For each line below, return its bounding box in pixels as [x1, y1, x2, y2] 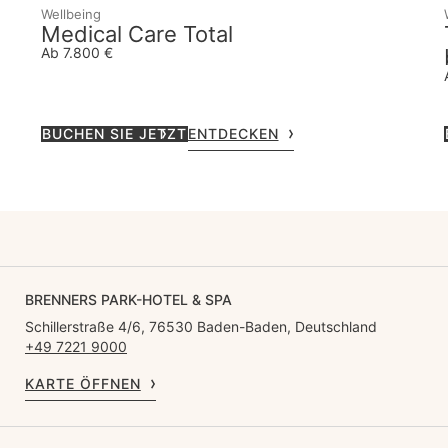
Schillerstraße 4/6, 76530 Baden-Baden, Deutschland [25, 317, 377, 335]
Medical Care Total [41, 20, 233, 47]
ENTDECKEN [187, 124, 279, 142]
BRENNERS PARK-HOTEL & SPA [25, 290, 232, 308]
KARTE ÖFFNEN [25, 374, 141, 392]
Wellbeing [41, 5, 101, 22]
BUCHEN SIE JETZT [42, 124, 187, 142]
